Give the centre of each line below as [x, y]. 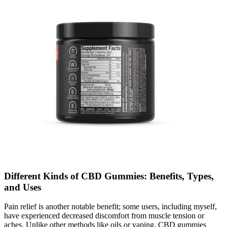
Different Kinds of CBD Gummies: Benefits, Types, [109, 176]
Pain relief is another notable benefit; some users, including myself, [110, 207]
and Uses [23, 187]
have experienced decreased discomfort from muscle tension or [104, 216]
